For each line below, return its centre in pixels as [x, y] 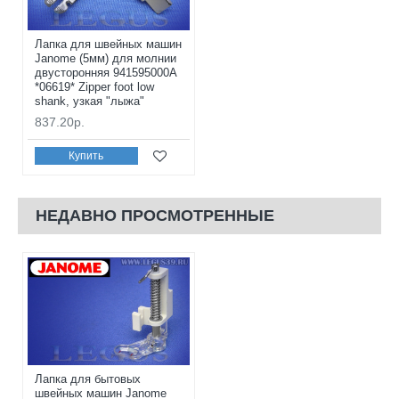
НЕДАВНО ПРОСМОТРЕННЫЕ [155, 215]
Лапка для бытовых [88, 379]
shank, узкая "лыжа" [90, 101]
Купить [86, 156]
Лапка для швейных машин [108, 44]
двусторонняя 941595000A [106, 72]
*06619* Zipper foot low [94, 86]
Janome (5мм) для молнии [106, 58]
